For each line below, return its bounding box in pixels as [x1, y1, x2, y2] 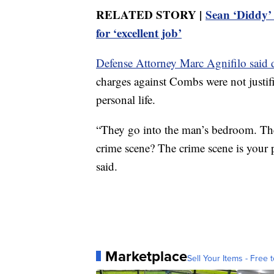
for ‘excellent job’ [96, 24, 182, 41]
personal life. [96, 91, 155, 107]
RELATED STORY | [96, 6, 206, 23]
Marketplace [105, 245, 187, 267]
